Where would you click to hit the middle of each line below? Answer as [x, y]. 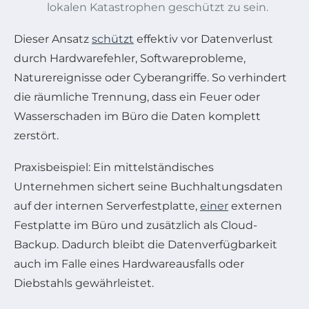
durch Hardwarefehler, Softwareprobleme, [130, 59]
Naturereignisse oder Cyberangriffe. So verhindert [150, 78]
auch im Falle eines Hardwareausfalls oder [129, 264]
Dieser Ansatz [53, 39]
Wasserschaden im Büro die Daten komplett [137, 117]
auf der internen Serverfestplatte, [107, 206]
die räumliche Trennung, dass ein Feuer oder [137, 97]
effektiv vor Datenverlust [203, 39]
